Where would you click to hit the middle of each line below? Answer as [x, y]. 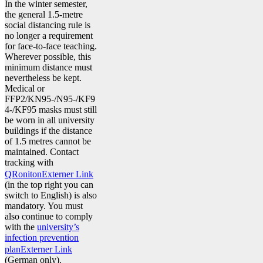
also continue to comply [49, 216]
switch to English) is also [51, 195]
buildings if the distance [48, 130]
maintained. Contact [42, 151]
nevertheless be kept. [43, 77]
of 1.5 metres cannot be [48, 141]
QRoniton [23, 174]
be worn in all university [50, 120]
